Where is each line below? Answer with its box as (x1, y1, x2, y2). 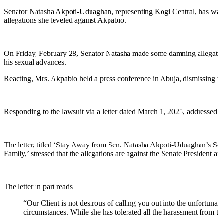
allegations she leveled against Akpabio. (4, 16, 126, 24)
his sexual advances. (4, 57, 66, 66)
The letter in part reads (4, 182, 73, 191)
